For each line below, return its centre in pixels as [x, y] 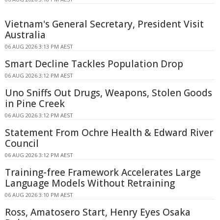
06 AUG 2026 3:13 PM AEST [39, 47]
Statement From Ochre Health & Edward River [109, 133]
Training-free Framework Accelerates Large [103, 173]
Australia [25, 35]
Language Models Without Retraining [90, 183]
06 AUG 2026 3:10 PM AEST [39, 195]
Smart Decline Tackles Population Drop [94, 64]
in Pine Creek [35, 104]
